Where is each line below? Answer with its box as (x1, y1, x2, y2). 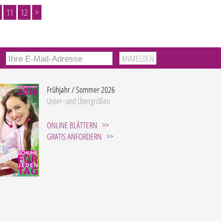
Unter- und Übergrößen (47, 95, 110, 107)
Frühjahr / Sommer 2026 (47, 84, 115, 95)
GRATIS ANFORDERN (47, 131, 102, 142)
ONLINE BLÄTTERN (47, 119, 98, 131)
